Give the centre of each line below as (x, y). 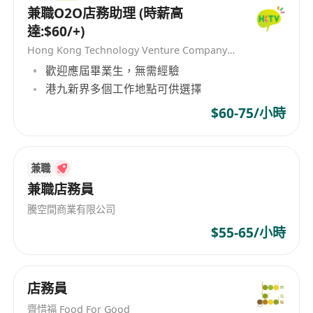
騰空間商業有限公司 (72, 210)
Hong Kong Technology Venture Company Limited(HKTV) (231, 50)
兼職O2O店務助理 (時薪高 (105, 13)
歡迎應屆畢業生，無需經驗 (113, 70)
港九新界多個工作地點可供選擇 (124, 89)
